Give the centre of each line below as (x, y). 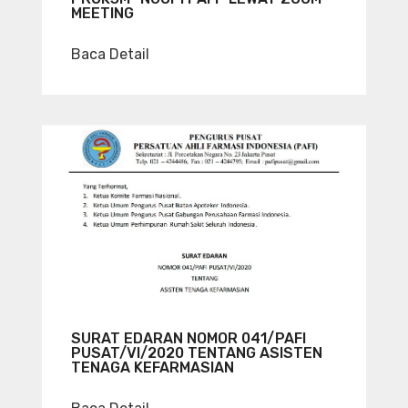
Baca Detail (110, 54)
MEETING (102, 13)
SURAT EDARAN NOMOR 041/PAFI (189, 339)
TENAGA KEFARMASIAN (153, 368)
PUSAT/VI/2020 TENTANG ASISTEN (197, 353)
